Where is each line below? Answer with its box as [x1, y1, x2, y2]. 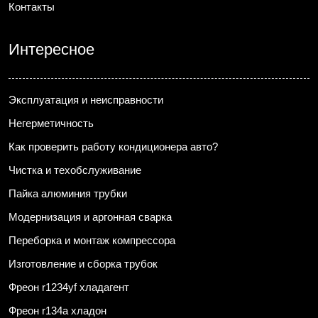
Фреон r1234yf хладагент [9, 280, 129, 293]
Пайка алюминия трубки [9, 187, 127, 199]
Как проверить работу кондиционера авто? [9, 140, 218, 153]
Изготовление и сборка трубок [9, 257, 158, 270]
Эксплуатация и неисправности [9, 93, 163, 106]
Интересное [9, 40, 94, 58]
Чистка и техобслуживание [9, 163, 141, 176]
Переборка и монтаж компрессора [9, 234, 175, 246]
